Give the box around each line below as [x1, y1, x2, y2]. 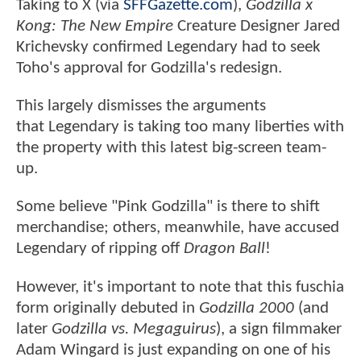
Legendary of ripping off [16, 240, 184, 258]
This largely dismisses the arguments [16, 98, 266, 115]
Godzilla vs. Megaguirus [52, 320, 216, 338]
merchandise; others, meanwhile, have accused [16, 219, 339, 237]
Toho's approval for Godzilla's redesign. [16, 59, 282, 77]
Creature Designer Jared [177, 17, 340, 35]
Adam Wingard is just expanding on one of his [16, 341, 330, 359]
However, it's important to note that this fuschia [16, 278, 344, 296]
